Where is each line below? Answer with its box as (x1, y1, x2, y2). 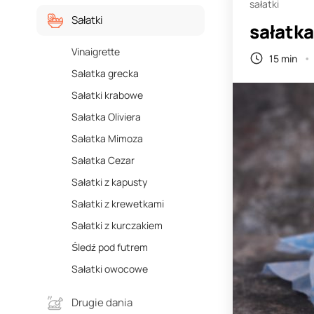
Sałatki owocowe (71, 262, 148, 275)
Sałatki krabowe (71, 88, 143, 102)
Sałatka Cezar (71, 153, 135, 167)
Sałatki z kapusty (71, 175, 147, 189)
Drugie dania (71, 295, 132, 310)
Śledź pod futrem (71, 240, 148, 254)
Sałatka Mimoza (71, 132, 143, 145)
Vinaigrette (71, 45, 120, 58)
